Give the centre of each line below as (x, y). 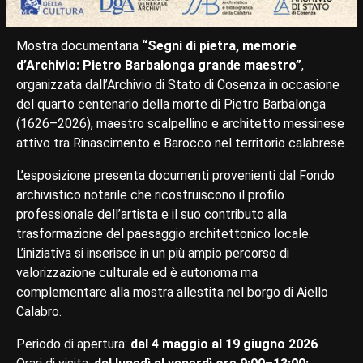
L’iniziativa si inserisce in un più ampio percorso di (153, 253)
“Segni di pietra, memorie (219, 45)
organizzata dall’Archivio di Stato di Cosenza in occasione (178, 84)
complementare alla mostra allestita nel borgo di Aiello (172, 292)
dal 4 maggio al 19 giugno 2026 (224, 344)
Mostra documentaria (79, 45)
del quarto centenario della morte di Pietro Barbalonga (171, 104)
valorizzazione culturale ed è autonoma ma (137, 272)
